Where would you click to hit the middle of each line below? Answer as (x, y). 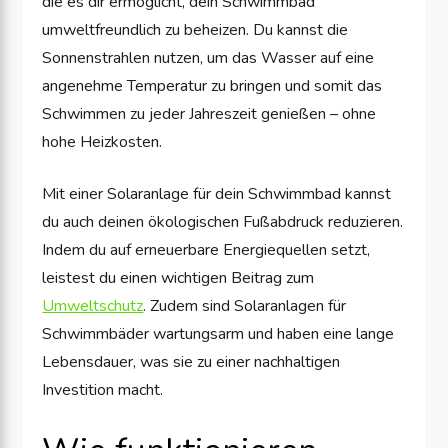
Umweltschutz (93, 305)
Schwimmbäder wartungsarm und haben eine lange (218, 333)
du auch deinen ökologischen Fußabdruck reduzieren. (223, 221)
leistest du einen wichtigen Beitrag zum (178, 277)
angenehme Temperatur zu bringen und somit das (212, 85)
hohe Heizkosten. (102, 141)
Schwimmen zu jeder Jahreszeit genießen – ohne (209, 113)
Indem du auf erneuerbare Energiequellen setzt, (206, 249)
